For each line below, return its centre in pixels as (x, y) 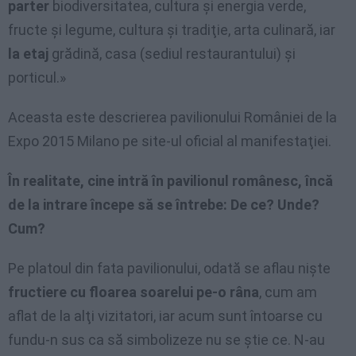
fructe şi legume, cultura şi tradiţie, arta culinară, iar (172, 29)
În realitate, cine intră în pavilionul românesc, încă (170, 180)
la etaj (30, 53)
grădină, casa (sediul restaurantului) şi (174, 53)
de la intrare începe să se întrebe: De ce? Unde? (164, 204)
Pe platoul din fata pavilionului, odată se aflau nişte (169, 268)
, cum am (288, 292)
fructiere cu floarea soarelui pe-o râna (133, 292)
